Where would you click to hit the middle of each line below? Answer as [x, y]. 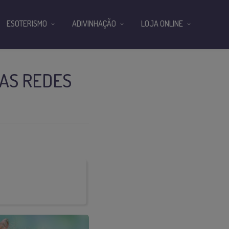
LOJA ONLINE [162, 24]
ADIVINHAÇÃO [94, 24]
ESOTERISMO [27, 24]
